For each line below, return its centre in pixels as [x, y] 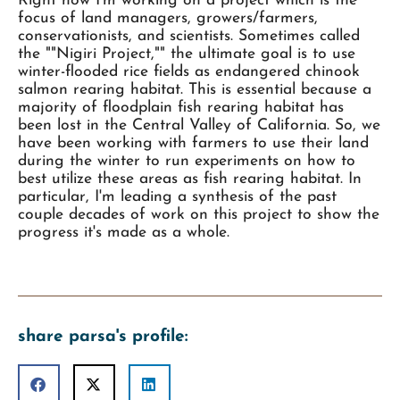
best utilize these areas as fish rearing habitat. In [190, 179]
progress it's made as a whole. [124, 233]
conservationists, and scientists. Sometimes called [189, 37]
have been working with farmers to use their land [193, 144]
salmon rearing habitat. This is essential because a [195, 90]
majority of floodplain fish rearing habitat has [181, 108]
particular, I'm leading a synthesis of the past [177, 197]
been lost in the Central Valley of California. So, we [199, 126]
